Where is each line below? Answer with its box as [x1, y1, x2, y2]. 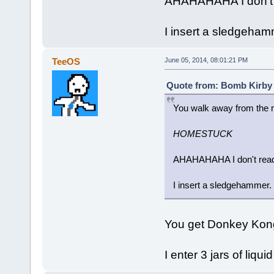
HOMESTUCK [172, 128, 232, 139]
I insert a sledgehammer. [172, 179, 272, 190]
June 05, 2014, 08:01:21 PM [164, 56, 248, 64]
